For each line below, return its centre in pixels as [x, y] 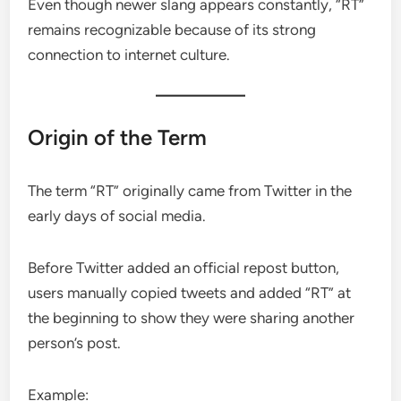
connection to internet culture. [129, 54]
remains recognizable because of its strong [172, 29]
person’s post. [75, 342]
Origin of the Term [118, 137]
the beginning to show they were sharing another [192, 317]
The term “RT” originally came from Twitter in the [190, 190]
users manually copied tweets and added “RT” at [190, 292]
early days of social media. [117, 215]
